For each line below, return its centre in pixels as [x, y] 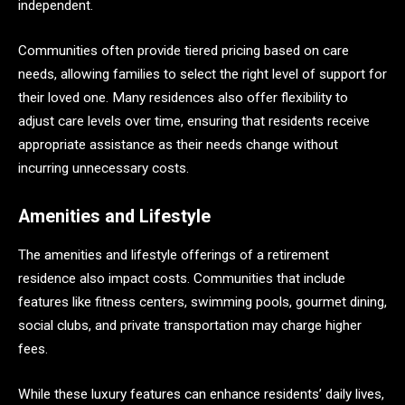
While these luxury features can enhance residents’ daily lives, [201, 394]
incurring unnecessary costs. [104, 168]
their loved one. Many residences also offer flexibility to [183, 97]
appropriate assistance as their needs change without [178, 144]
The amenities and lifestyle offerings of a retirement [174, 255]
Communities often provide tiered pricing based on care [184, 50]
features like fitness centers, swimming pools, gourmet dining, [202, 302]
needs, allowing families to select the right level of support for [202, 74]
